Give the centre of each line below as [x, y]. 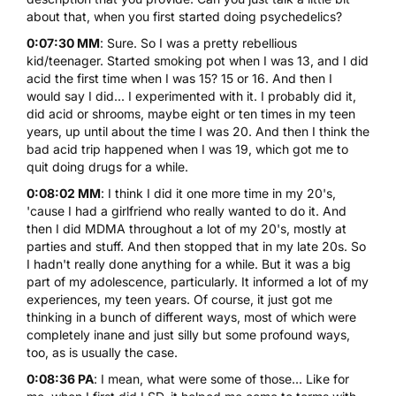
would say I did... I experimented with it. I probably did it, [191, 95]
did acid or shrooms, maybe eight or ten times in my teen [191, 113]
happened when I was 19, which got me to [225, 148]
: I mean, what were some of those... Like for [221, 378]
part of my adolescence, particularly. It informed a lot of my [198, 281]
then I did [56, 228]
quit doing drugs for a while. [107, 166]
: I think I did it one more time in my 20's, [218, 193]
